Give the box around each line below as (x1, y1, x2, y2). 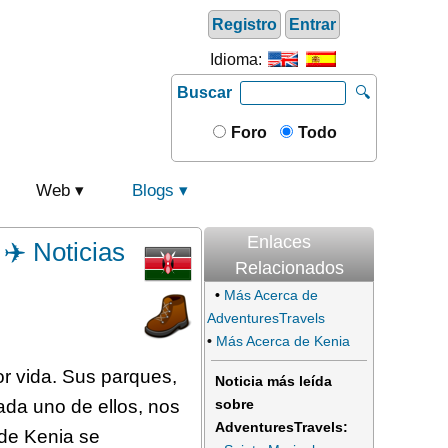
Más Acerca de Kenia (216, 333, 350, 349)
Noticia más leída (215, 373, 332, 390)
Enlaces (247, 232, 311, 252)
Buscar (177, 84, 232, 101)
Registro (212, 16, 277, 33)
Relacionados (234, 258, 344, 278)
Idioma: (210, 51, 266, 68)
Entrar (289, 16, 336, 33)
